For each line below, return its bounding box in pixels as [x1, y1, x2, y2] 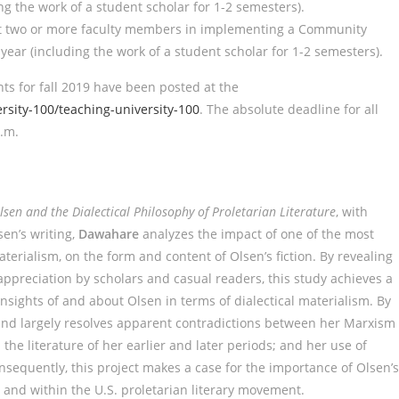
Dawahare [78, 225, 139, 242]
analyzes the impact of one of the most [139, 225, 374, 242]
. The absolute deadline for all [199, 101, 379, 118]
